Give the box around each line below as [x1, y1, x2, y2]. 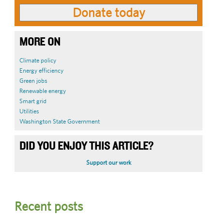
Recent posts [15, 199, 83, 214]
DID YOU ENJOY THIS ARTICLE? [19, 139, 153, 153]
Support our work [86, 159, 131, 167]
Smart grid [19, 97, 46, 105]
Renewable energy [19, 87, 66, 94]
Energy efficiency [19, 66, 63, 74]
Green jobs [19, 77, 47, 84]
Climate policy [19, 56, 56, 64]
